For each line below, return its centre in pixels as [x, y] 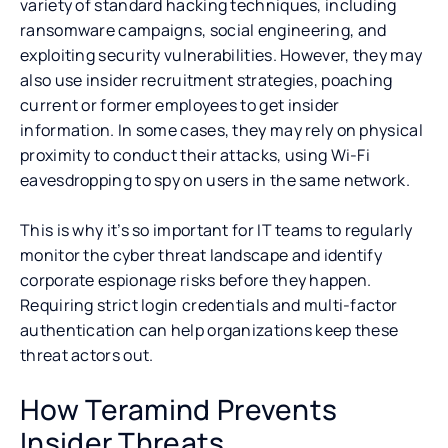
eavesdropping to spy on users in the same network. [215, 179]
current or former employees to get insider [180, 104]
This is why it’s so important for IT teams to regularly [216, 229]
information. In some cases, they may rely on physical [221, 129]
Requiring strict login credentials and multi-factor [209, 304]
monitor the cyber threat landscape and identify [201, 254]
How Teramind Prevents [179, 408]
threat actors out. [87, 354]
